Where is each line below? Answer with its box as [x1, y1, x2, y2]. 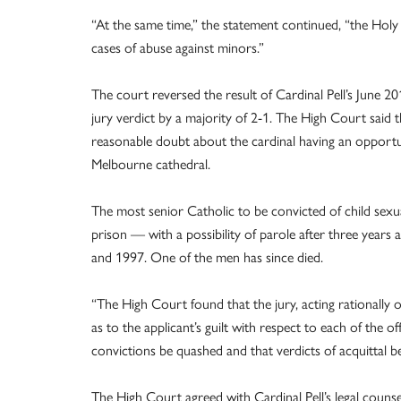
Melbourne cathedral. [91, 156, 210, 173]
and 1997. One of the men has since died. [91, 249, 323, 266]
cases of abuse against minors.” [91, 39, 264, 56]
